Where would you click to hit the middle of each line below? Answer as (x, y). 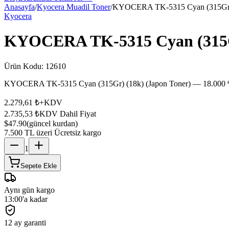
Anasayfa (19, 7)
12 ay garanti (25, 222)
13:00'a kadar (26, 199)
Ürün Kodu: (25, 66)
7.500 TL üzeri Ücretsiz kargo (53, 132)
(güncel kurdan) (52, 123)
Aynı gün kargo (29, 190)
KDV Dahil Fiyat (68, 113)
